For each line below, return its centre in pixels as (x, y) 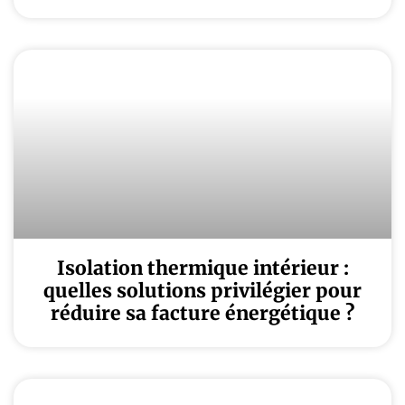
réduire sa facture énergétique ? (202, 313)
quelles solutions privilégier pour (202, 291)
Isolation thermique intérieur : (202, 268)
